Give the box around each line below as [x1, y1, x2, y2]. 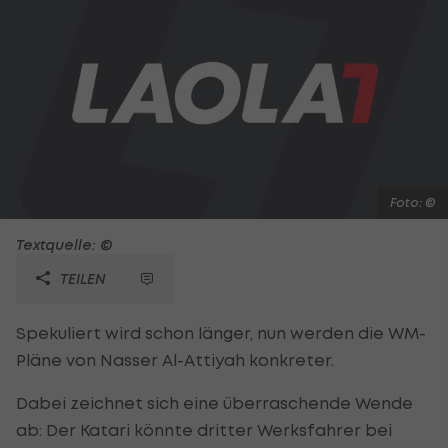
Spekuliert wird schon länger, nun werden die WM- [16, 322, 426, 343]
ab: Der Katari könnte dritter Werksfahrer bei [16, 419, 392, 440]
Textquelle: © [16, 235, 113, 253]
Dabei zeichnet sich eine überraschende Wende [16, 392, 413, 413]
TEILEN [56, 269, 106, 287]
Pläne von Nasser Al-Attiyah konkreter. [16, 349, 334, 370]
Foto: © [390, 194, 436, 210]
